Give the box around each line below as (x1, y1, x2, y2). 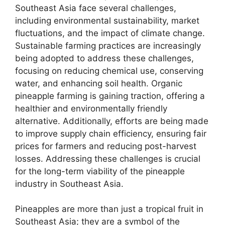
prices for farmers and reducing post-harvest (15, 141, 196, 151)
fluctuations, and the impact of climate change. (15, 28, 205, 38)
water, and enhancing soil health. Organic (15, 78, 182, 88)
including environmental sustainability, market (15, 15, 199, 26)
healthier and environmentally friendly (15, 103, 167, 114)
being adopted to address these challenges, (15, 53, 194, 63)
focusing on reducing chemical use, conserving (15, 65, 203, 76)
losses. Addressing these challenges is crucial (15, 153, 200, 164)
